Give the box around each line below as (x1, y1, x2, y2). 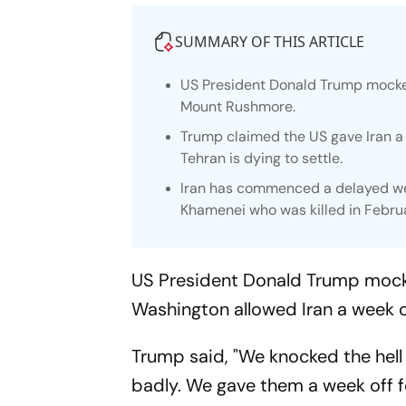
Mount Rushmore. (180, 96, 296, 116)
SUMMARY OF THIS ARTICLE (175, 31, 365, 52)
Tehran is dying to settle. (180, 148, 343, 168)
